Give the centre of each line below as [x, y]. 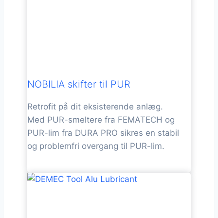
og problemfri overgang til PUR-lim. [96, 146]
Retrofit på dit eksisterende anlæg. [95, 106]
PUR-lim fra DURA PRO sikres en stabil [103, 133]
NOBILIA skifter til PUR [79, 84]
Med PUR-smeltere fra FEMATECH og [101, 119]
